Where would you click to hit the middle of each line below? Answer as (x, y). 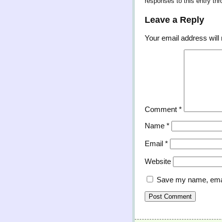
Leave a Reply (174, 20)
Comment (162, 110)
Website (158, 162)
